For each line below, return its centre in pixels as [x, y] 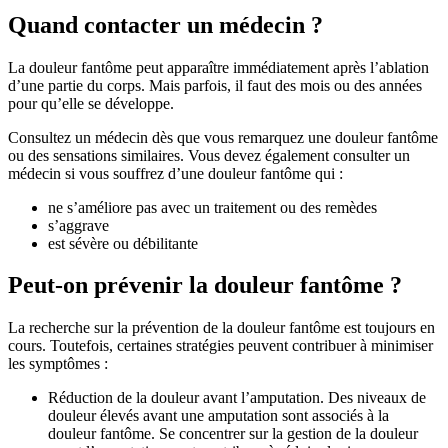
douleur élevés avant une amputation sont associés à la [218, 416]
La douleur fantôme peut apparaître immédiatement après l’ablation [218, 67]
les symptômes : [58, 364]
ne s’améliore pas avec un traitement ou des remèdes [212, 207]
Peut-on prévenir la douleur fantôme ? [205, 285]
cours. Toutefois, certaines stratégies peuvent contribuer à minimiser [220, 346]
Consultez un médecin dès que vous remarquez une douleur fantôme [223, 137]
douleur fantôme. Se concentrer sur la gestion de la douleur [233, 434]
